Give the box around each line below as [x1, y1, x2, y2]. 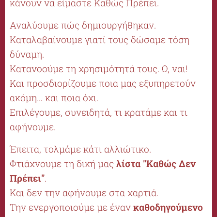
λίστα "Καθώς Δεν [116, 157, 196, 170]
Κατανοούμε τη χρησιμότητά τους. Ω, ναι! [10, 62, 187, 75]
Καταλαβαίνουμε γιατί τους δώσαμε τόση [10, 33, 189, 46]
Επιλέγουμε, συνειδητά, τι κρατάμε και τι [10, 106, 187, 118]
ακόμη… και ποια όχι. [10, 91, 98, 104]
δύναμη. [10, 47, 44, 60]
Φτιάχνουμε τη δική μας [10, 157, 116, 170]
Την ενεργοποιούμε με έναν [10, 201, 133, 213]
